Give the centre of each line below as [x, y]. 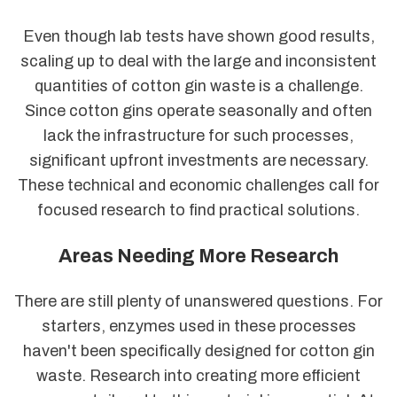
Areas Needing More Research [198, 256]
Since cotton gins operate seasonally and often [198, 111]
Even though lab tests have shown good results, [198, 37]
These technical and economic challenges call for [198, 186]
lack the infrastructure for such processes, [198, 136]
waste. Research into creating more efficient [198, 376]
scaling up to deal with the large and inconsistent [198, 62]
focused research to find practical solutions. [198, 210]
